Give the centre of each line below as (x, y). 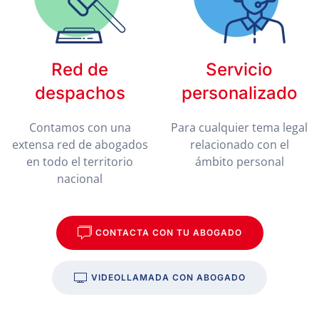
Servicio (239, 69)
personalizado (239, 93)
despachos (80, 93)
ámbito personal (239, 162)
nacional (80, 179)
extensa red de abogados (80, 145)
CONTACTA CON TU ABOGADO (168, 232)
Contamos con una (80, 127)
